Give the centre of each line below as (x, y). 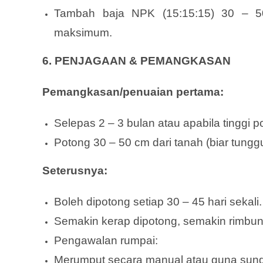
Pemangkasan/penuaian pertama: (133, 92)
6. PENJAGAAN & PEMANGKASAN (136, 60)
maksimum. (83, 32)
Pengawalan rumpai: (106, 240)
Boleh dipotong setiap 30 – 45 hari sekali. (158, 201)
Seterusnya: (75, 170)
